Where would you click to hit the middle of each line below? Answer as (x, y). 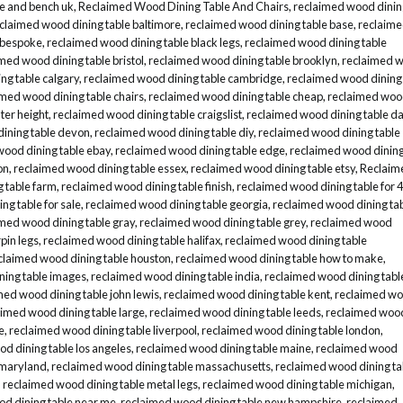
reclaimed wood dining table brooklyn (243, 60)
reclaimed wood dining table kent (247, 294)
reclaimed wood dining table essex (100, 168)
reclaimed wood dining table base (269, 24)
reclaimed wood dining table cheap (236, 96)
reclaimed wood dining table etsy (273, 168)
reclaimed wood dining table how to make (279, 258)
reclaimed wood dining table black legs (143, 42)
